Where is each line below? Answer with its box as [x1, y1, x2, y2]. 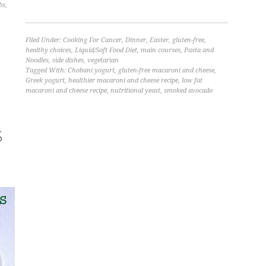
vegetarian [87, 56, 119, 64]
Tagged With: [25, 66, 68, 74]
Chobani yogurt [67, 66, 115, 74]
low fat [181, 76, 202, 84]
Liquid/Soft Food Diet [74, 46, 137, 54]
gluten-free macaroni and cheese [118, 66, 214, 74]
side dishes [52, 56, 84, 64]
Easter [149, 36, 169, 44]
